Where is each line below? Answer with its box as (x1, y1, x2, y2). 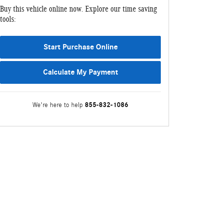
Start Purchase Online (43, 42, 118, 51)
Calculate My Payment (43, 67, 118, 77)
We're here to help (32, 101, 83, 109)
